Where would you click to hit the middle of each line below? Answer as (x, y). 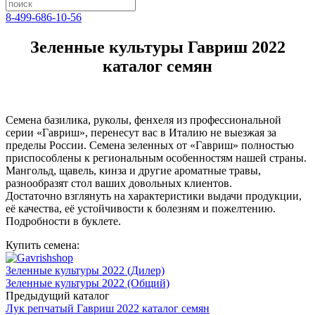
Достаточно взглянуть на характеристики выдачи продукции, (154, 195)
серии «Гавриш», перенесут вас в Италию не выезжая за (141, 132)
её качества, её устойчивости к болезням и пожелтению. (141, 208)
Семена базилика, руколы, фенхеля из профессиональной (143, 120)
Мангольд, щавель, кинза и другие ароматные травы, (133, 170)
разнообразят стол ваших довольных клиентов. (119, 183)
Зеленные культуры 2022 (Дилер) (85, 270)
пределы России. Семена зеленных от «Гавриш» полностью (150, 145)
